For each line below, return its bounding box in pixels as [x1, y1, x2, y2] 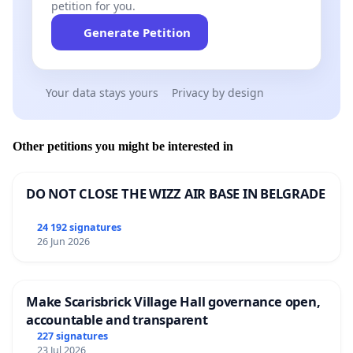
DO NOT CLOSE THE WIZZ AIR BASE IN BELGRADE [26, 184, 325, 203]
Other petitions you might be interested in [13, 139, 233, 153]
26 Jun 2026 [36, 235, 90, 249]
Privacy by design [172, 85, 264, 101]
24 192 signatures [36, 221, 121, 235]
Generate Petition [83, 24, 191, 41]
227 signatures [36, 329, 108, 344]
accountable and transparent [26, 310, 208, 329]
